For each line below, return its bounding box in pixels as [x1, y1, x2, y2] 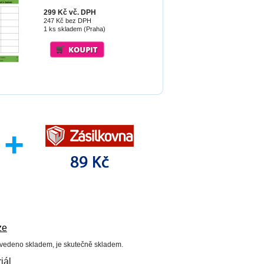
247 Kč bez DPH [43, 17, 91, 24]
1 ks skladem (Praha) [43, 25, 105, 32]
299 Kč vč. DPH [43, 8, 96, 16]
